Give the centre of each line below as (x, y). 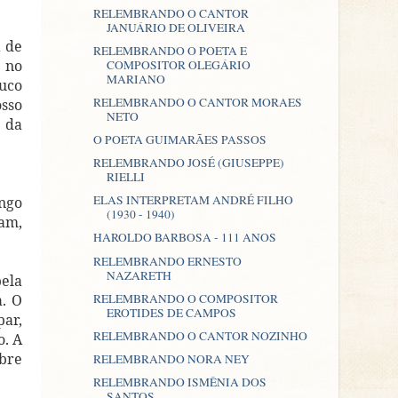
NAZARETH (139, 275)
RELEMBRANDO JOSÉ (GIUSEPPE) (188, 163)
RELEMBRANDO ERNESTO (167, 261)
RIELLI (125, 177)
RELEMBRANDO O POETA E (170, 50)
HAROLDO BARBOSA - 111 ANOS (184, 238)
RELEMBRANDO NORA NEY (171, 358)
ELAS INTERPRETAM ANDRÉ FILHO (193, 200)
